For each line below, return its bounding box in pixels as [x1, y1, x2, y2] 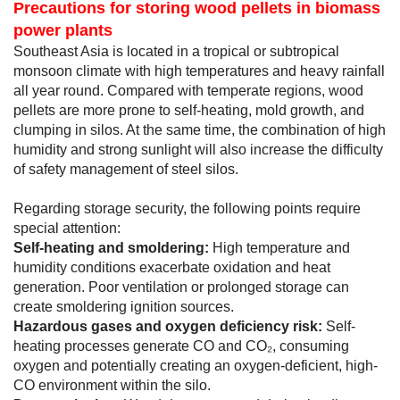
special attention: [13, 220, 121, 236]
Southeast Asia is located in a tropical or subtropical [13, 43, 339, 59]
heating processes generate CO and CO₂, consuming [13, 337, 349, 354]
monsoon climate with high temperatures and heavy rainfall [13, 62, 385, 79]
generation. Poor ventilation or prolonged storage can [13, 279, 349, 295]
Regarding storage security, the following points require [13, 200, 361, 216]
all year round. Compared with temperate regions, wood [13, 82, 363, 98]
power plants [13, 21, 112, 39]
